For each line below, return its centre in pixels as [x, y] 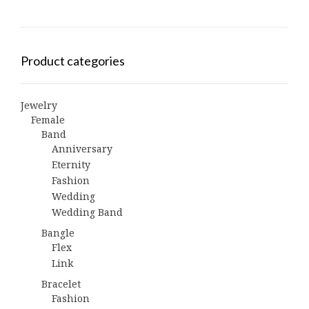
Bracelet [61, 284]
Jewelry [39, 106]
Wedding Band [87, 212]
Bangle [58, 233]
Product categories [73, 61]
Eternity [71, 165]
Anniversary [82, 149]
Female [48, 120]
